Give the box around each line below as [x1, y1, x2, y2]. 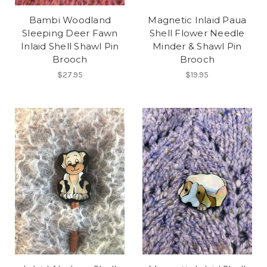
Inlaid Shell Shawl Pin [21, 40, 119, 52]
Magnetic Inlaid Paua [148, 14, 247, 26]
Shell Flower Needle [149, 27, 245, 39]
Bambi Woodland [29, 14, 111, 26]
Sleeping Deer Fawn [22, 27, 118, 39]
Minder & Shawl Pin [153, 40, 242, 52]
